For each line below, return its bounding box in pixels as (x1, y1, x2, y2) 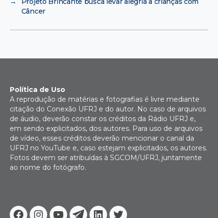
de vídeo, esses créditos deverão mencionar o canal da (10, 133, 194, 143)
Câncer (21, 6, 46, 16)
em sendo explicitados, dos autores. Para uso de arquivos (10, 124, 202, 133)
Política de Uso (10, 85, 65, 94)
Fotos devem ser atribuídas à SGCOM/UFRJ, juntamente (10, 153, 202, 162)
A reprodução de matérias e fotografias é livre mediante (10, 94, 200, 104)
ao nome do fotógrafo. (10, 163, 86, 172)
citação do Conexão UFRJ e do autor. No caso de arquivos (10, 104, 206, 113)
